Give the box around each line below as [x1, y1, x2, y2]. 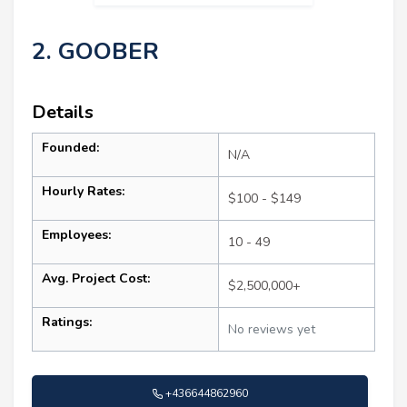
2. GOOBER [32, 35, 159, 67]
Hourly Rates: [42, 182, 124, 200]
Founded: [42, 138, 99, 156]
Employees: [42, 225, 111, 243]
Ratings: [42, 313, 92, 331]
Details [32, 99, 94, 124]
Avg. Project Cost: [42, 269, 150, 287]
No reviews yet [228, 320, 315, 338]
